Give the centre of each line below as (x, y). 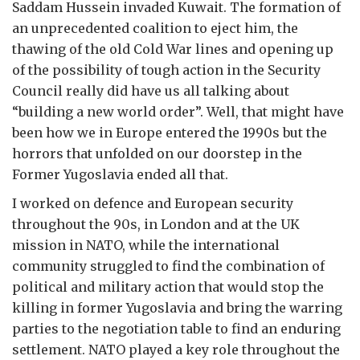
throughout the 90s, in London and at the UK (156, 224)
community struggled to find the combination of (168, 266)
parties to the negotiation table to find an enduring (176, 328)
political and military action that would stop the (168, 286)
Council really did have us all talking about (151, 90)
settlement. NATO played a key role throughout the (176, 349)
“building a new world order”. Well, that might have (178, 111)
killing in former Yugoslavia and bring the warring (177, 307)
